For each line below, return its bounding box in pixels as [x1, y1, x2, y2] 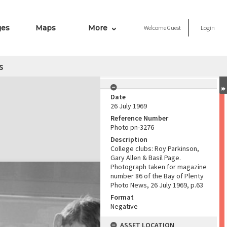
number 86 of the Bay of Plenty [110, 171, 204, 180]
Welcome [144, 24, 167, 31]
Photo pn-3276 [110, 123, 154, 132]
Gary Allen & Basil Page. [110, 153, 181, 162]
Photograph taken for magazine [110, 162, 207, 171]
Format [110, 193, 134, 202]
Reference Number [110, 113, 168, 123]
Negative [110, 202, 138, 211]
